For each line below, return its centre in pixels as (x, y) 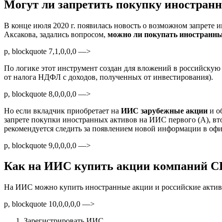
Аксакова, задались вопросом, (56, 34)
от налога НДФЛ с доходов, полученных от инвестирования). (109, 77)
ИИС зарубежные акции (164, 111)
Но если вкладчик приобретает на (62, 111)
